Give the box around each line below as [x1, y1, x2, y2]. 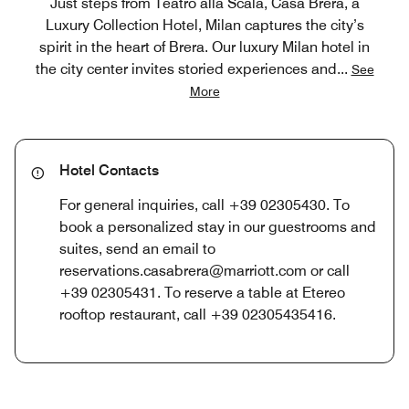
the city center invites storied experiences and [35, 59, 337, 78]
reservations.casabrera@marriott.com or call [59, 261, 350, 279]
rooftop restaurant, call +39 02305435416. [59, 305, 336, 323]
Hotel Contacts [59, 161, 159, 179]
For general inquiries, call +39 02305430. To [59, 195, 350, 214]
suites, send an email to [59, 239, 215, 257]
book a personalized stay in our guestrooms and [59, 217, 376, 236]
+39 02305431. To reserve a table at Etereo [59, 283, 345, 301]
